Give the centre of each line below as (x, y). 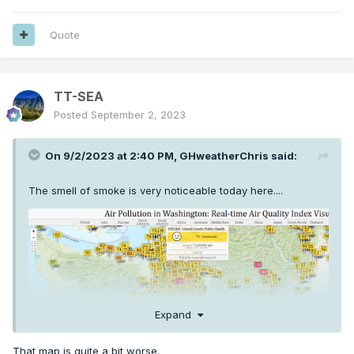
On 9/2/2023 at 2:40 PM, (112, 155)
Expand (176, 315)
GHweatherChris (224, 155)
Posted (72, 114)
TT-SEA (79, 96)
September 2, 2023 (138, 114)
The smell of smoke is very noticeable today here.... (156, 190)
